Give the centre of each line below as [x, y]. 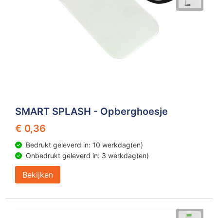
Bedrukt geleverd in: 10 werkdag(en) [84, 145]
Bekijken [37, 175]
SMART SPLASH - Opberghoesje [91, 111]
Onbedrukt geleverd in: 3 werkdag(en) [87, 155]
